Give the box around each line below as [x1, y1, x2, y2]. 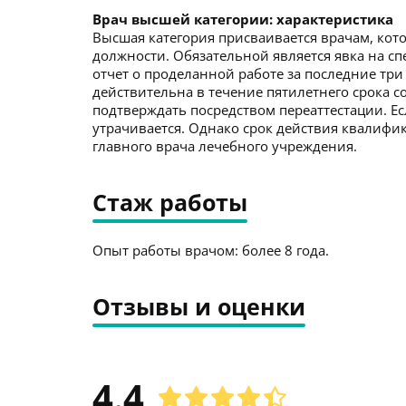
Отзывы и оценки [92, 291, 305, 322]
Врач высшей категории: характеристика [92, 10, 393, 28]
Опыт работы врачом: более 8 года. [92, 241, 329, 259]
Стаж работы [92, 187, 247, 217]
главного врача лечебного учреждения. [92, 137, 357, 155]
